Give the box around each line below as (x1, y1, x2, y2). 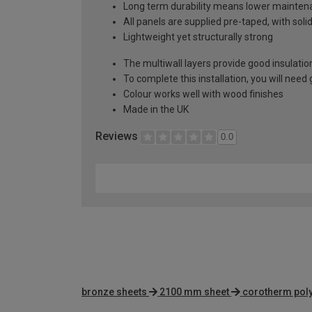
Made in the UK (123, 104, 189, 116)
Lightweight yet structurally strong (123, 31, 273, 43)
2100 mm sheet (159, 286, 230, 298)
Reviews (95, 130, 141, 143)
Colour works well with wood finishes (123, 88, 283, 100)
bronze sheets (81, 286, 147, 298)
